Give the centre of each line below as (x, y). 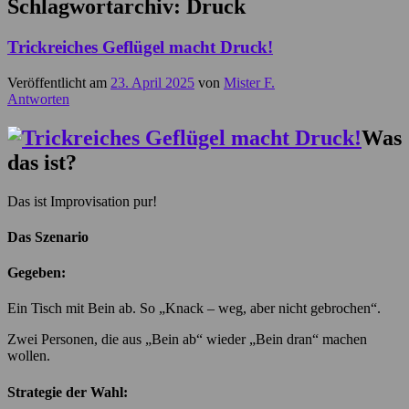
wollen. (29, 356)
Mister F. (249, 82)
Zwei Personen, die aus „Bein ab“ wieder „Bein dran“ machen (187, 340)
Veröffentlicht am (59, 82)
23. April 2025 (152, 82)
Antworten (38, 99)
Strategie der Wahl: (68, 392)
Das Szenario (48, 236)
